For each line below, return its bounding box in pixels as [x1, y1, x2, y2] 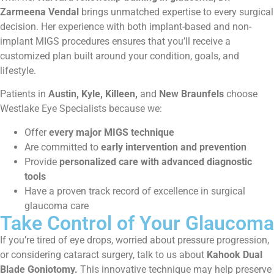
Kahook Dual [207, 248, 262, 261]
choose [224, 88, 257, 100]
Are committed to [24, 141, 101, 153]
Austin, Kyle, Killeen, [48, 88, 138, 100]
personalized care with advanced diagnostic [59, 155, 252, 168]
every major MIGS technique [49, 126, 174, 138]
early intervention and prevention [101, 141, 246, 153]
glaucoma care [24, 199, 89, 212]
